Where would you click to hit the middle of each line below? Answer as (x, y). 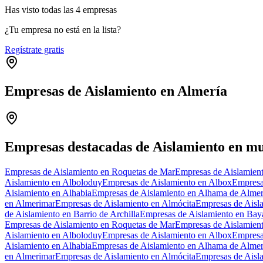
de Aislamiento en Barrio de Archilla (72, 214)
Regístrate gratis (34, 49)
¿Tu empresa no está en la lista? (63, 29)
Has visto (23, 9)
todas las (58, 9)
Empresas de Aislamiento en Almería (116, 91)
